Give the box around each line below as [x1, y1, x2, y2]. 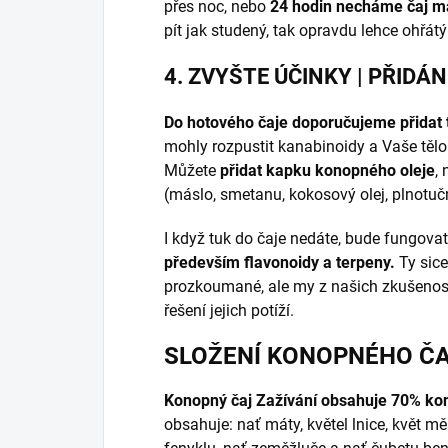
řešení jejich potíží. [164, 301, 298, 321]
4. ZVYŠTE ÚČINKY [164, 64, 357, 90]
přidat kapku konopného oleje [220, 161, 435, 181]
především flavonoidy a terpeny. [164, 253, 395, 273]
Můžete [164, 161, 220, 181]
